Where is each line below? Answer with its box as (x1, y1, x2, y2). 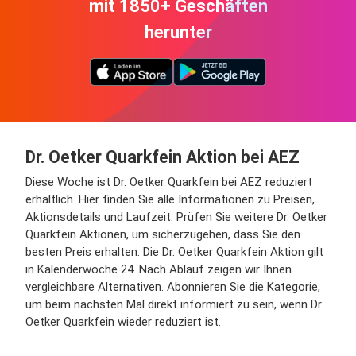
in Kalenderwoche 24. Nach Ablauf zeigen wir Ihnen (25, 262, 292, 277)
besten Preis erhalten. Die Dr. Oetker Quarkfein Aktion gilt (25, 245, 323, 259)
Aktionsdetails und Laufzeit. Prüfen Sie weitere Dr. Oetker (25, 210, 327, 224)
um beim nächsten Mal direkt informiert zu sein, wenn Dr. (25, 297, 323, 311)
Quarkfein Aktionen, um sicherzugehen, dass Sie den (25, 227, 300, 242)
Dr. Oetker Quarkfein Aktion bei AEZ (25, 147, 300, 167)
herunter (144, 22, 212, 42)
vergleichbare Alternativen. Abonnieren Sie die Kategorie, (25, 280, 320, 294)
